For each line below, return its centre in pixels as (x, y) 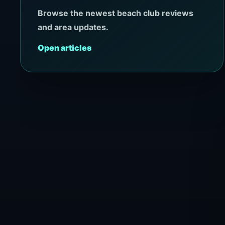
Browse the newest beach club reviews (116, 13)
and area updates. (73, 27)
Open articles (65, 48)
